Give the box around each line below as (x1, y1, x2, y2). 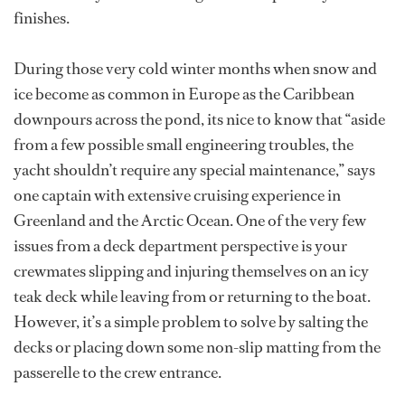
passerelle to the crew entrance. (14, 362, 221, 383)
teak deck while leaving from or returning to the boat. (14, 286, 371, 307)
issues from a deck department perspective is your (14, 235, 347, 257)
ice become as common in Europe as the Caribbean (14, 83, 354, 105)
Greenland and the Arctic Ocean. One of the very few (14, 210, 366, 231)
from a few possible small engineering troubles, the (14, 134, 353, 155)
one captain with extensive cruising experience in (14, 184, 341, 206)
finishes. (14, 7, 70, 29)
